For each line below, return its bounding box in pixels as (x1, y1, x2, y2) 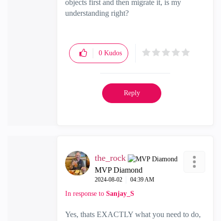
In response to (65, 190, 106, 197)
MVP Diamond (95, 166, 143, 174)
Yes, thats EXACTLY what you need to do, (65, 210, 201, 219)
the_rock (95, 153, 126, 163)
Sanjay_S (106, 190, 134, 197)
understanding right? (65, 9, 129, 17)
